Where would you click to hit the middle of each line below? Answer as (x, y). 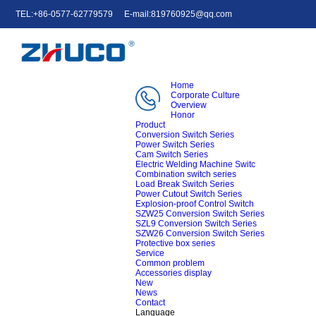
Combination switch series (186, 174)
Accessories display (173, 273)
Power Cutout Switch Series (188, 194)
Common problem (170, 263)
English (190, 42)
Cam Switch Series (171, 154)
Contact (150, 303)
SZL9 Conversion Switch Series (196, 224)
